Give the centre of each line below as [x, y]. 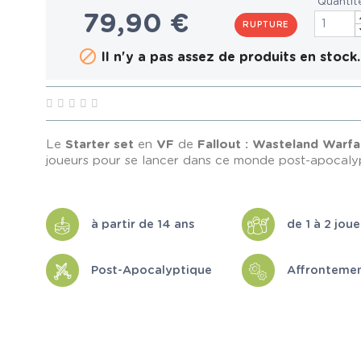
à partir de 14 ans [143, 224]
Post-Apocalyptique [152, 270]
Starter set [100, 145]
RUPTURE [266, 25]
